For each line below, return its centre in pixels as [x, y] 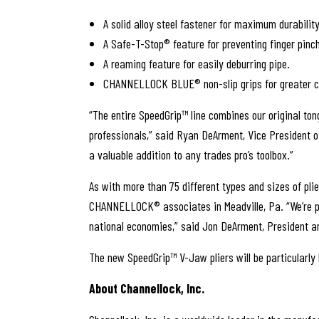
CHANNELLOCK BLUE [148, 83]
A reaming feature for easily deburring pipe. [196, 63]
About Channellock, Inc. [146, 288]
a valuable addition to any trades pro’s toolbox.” [191, 155]
